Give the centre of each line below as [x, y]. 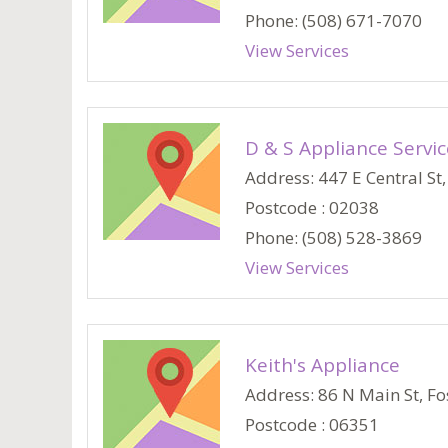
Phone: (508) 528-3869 [333, 237]
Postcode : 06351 [312, 424]
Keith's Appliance [322, 365]
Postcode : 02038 [312, 207]
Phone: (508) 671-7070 [333, 20]
